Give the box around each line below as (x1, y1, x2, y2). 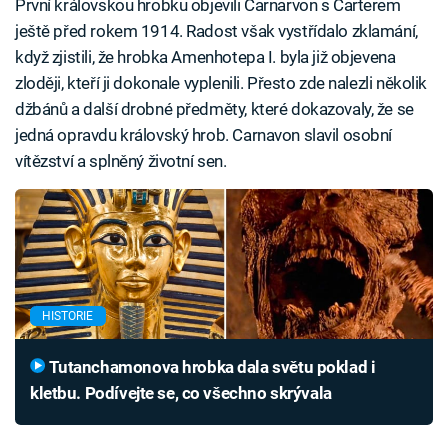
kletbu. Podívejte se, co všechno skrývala (30, 383, 332, 404)
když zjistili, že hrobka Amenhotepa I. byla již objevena (15, 47, 396, 68)
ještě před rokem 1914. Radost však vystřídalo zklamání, (15, 21, 418, 42)
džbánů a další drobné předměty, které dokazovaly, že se (15, 99, 414, 120)
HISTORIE (42, 309, 94, 324)
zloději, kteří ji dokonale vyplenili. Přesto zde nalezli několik (15, 73, 427, 94)
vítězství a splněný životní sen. (15, 151, 227, 172)
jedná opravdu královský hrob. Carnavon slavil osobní (15, 125, 393, 146)
